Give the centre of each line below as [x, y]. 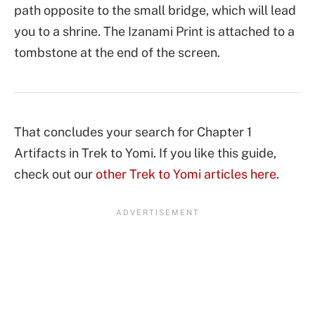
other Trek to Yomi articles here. [187, 174]
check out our [55, 174]
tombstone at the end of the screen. [117, 52]
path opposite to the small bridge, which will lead [155, 10]
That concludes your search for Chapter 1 [133, 131]
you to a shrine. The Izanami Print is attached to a [154, 31]
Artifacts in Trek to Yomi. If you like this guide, [145, 153]
